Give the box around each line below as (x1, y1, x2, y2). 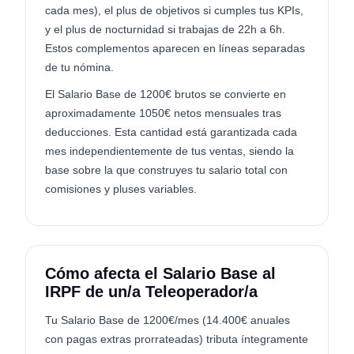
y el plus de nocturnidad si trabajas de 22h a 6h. (45, 23, 285, 36)
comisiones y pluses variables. (45, 183, 197, 195)
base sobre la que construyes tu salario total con (45, 164, 288, 176)
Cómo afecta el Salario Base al (45, 265, 276, 282)
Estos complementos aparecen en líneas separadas (45, 42, 305, 55)
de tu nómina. (45, 61, 114, 73)
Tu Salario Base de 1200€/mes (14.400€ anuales (45, 314, 290, 326)
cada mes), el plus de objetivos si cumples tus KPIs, (45, 4, 303, 17)
